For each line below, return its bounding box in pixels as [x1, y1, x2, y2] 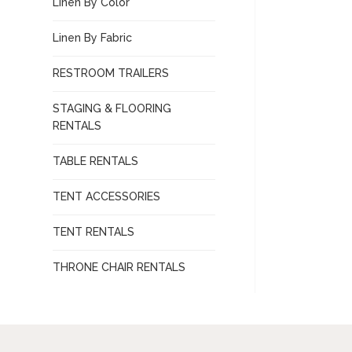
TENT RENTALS [53, 225, 135, 238]
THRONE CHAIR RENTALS [53, 261, 186, 273]
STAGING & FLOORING [53, 102, 172, 115]
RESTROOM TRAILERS [53, 67, 170, 79]
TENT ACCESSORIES [53, 190, 161, 203]
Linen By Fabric [53, 31, 133, 44]
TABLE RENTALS [53, 155, 139, 167]
